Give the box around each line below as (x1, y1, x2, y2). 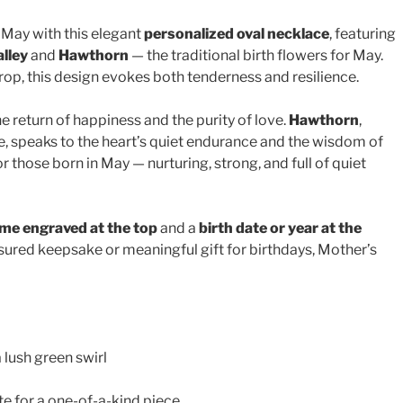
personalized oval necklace (144, 24, 329, 42)
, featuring (329, 24, 396, 42)
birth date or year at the (199, 219, 362, 237)
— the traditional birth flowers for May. (129, 46, 383, 64)
